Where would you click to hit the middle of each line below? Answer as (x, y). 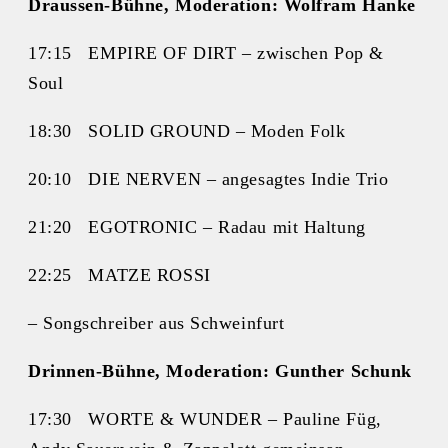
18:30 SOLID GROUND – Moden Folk (187, 130)
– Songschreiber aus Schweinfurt (156, 322)
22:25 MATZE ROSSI (119, 274)
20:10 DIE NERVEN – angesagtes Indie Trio (208, 178)
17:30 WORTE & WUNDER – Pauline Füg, (205, 418)
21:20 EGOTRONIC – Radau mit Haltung (197, 226)
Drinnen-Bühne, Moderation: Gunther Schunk (220, 370)
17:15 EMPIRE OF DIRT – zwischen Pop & (206, 52)
